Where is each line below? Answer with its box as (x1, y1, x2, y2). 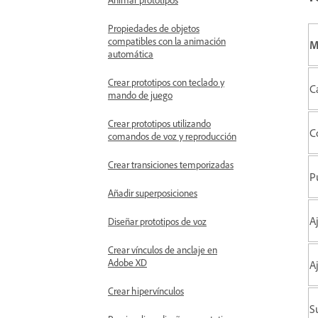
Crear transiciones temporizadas (108, 158, 234, 170)
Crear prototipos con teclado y (108, 76, 224, 88)
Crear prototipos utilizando (108, 117, 211, 129)
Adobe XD (108, 256, 147, 268)
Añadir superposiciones (108, 187, 197, 199)
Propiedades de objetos (108, 22, 199, 34)
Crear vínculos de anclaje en (108, 243, 217, 256)
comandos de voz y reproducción (108, 130, 236, 142)
